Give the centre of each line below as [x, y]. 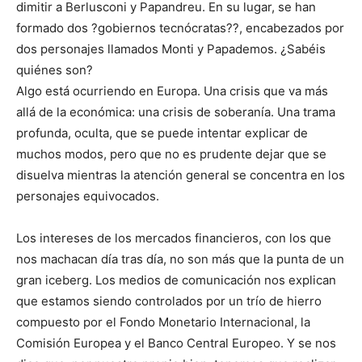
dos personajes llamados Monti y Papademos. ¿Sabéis [171, 49]
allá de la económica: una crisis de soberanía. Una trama [176, 112]
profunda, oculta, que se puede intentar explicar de [162, 133]
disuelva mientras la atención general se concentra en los [181, 175]
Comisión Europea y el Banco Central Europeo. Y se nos [176, 343]
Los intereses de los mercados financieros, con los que [174, 238]
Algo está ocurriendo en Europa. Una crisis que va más [172, 91]
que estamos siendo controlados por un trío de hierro [169, 301]
